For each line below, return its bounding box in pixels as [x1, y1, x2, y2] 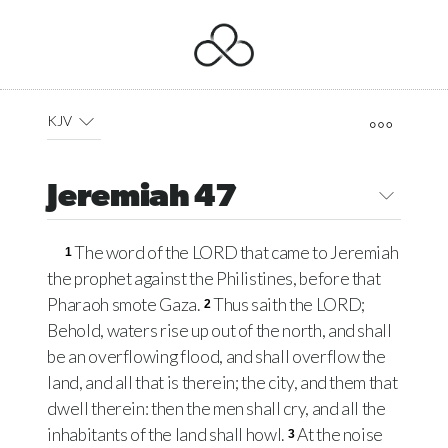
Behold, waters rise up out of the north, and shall [47, 320, 392, 342]
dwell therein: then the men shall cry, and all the [47, 398, 386, 420]
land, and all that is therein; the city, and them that [47, 372, 398, 394]
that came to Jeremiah [237, 242, 399, 264]
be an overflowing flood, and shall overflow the [47, 346, 386, 368]
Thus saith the [212, 294, 316, 316]
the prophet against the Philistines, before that [47, 268, 381, 290]
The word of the [74, 242, 192, 264]
